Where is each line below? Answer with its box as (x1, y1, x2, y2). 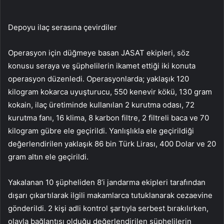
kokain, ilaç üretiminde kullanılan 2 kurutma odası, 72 (8, 100, 194, 110)
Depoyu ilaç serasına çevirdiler (8, 22, 117, 32)
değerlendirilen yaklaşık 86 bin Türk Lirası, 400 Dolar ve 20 (8, 139, 216, 149)
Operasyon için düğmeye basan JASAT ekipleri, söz (8, 48, 189, 58)
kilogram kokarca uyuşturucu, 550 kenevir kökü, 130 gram (8, 87, 212, 97)
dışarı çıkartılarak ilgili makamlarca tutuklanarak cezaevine (8, 190, 212, 200)
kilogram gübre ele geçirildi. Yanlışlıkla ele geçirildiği (8, 126, 194, 136)
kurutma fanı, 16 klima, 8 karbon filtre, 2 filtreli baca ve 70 (8, 113, 209, 123)
